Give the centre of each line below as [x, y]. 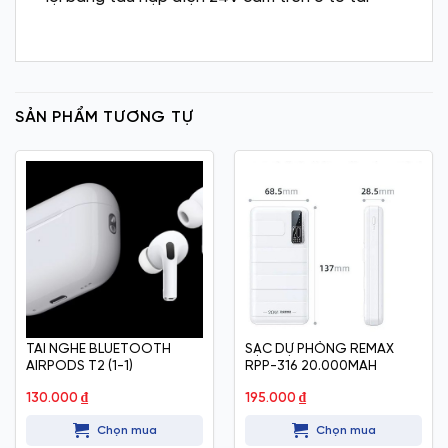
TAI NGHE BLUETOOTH [98, 348]
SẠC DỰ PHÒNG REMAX [319, 348]
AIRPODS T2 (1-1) [79, 365]
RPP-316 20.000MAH [310, 365]
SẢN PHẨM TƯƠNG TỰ [104, 117]
